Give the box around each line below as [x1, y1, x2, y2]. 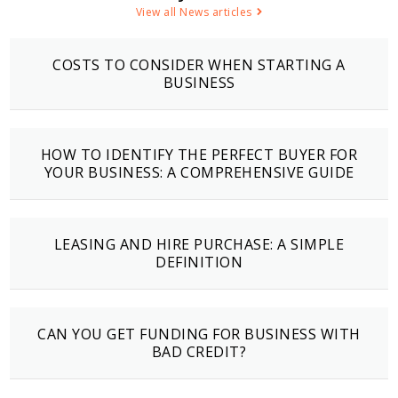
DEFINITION [155, 252, 243, 273]
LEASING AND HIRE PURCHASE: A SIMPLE [53, 235, 345, 255]
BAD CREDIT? [151, 342, 247, 362]
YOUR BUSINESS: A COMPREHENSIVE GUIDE [44, 163, 354, 183]
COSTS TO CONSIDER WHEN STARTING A [52, 55, 346, 76]
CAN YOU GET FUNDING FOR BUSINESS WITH [37, 324, 361, 345]
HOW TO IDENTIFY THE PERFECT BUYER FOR [40, 145, 358, 165]
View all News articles [135, 4, 252, 20]
